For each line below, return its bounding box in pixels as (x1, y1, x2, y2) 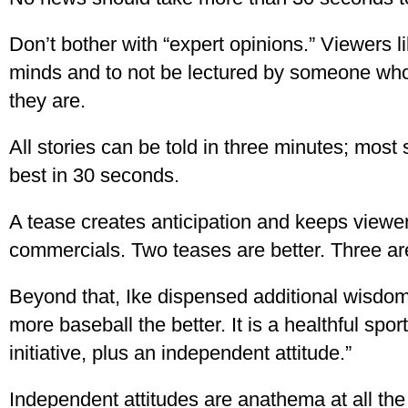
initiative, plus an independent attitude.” (9, 342, 352, 364)
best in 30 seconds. (9, 164, 179, 187)
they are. (9, 89, 86, 112)
